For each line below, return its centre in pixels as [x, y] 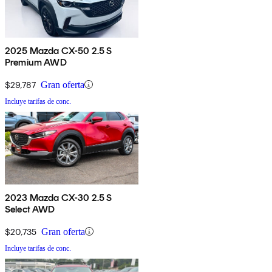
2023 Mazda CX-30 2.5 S [59, 197]
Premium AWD [36, 62]
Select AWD [30, 209]
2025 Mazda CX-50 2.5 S [59, 50]
